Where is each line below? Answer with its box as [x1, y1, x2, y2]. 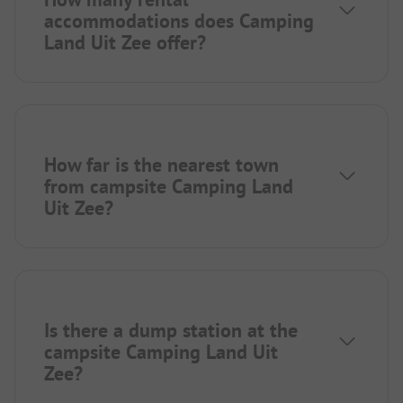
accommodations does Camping [44, 7, 314, 33]
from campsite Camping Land [44, 173, 293, 199]
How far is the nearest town [44, 151, 279, 177]
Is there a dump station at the [44, 317, 298, 343]
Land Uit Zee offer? [44, 29, 206, 55]
